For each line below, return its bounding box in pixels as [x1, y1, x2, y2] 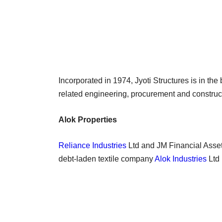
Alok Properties [58, 115, 117, 124]
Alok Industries [155, 154, 207, 163]
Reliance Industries [58, 141, 126, 150]
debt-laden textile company [58, 154, 155, 163]
